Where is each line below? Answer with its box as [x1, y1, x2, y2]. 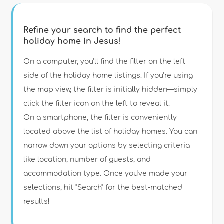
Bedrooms [15, 117, 57, 126]
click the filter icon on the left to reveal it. [23, 99, 170, 107]
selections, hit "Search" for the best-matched [23, 183, 183, 191]
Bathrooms [15, 147, 61, 156]
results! [23, 197, 50, 205]
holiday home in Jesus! [23, 36, 121, 46]
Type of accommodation [15, 57, 117, 66]
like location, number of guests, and [23, 155, 151, 163]
